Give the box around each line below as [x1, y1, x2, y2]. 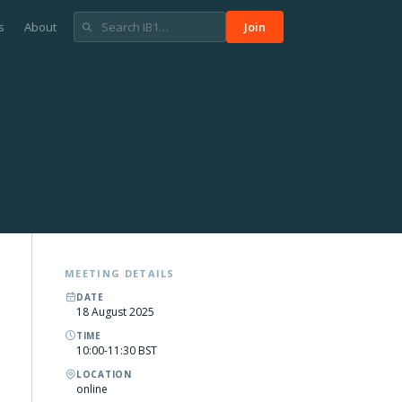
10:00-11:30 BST [76, 343, 157, 358]
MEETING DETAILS [65, 267, 175, 280]
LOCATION [76, 368, 132, 380]
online [76, 381, 108, 397]
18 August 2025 [76, 304, 154, 319]
